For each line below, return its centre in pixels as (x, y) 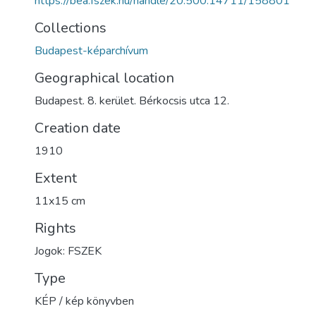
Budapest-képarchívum (91, 51)
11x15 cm (60, 201)
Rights (55, 228)
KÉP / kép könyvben (84, 301)
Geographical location (104, 78)
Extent (56, 178)
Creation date (78, 128)
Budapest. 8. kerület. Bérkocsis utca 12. (132, 101)
